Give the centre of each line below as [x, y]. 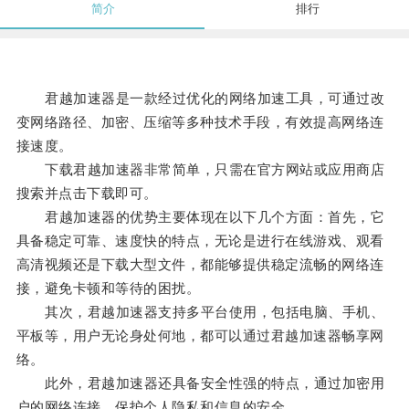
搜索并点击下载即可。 [87, 194]
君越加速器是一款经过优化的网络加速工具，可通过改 [200, 99]
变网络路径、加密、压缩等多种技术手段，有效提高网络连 [200, 122]
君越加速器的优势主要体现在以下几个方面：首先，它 [200, 217]
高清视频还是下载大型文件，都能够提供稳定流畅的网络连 [200, 265]
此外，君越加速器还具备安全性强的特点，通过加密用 [200, 383]
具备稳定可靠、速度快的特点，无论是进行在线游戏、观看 [200, 241]
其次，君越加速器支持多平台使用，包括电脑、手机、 [200, 312]
